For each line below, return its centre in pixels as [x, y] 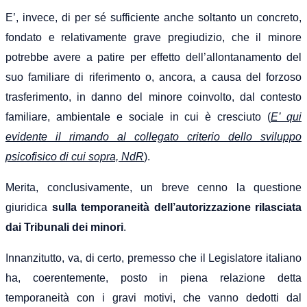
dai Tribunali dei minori [64, 227]
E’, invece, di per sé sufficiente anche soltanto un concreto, [153, 17]
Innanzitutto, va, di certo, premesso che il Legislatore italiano [153, 258]
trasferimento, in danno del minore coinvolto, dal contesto [153, 97]
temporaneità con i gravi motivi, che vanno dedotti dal [153, 297]
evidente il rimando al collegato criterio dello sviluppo [153, 136]
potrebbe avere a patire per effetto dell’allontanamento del [153, 57]
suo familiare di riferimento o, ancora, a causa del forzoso [153, 77]
